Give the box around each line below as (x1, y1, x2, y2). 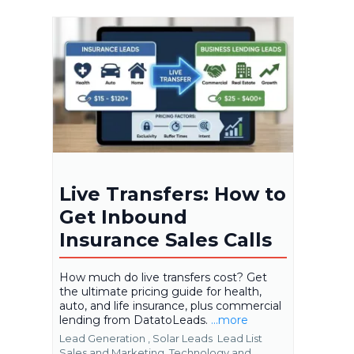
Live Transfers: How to (59, 182, 286, 205)
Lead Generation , (59, 331, 150, 345)
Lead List (217, 331, 262, 345)
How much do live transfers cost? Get (59, 269, 267, 284)
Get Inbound (59, 205, 187, 228)
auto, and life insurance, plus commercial (59, 298, 281, 313)
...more (211, 312, 248, 327)
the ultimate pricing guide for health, (59, 284, 262, 299)
